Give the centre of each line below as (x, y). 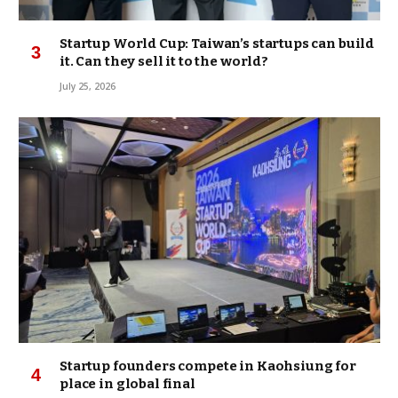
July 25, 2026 (88, 86)
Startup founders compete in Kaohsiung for (208, 366)
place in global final (127, 383)
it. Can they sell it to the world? (164, 61)
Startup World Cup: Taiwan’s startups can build (217, 43)
